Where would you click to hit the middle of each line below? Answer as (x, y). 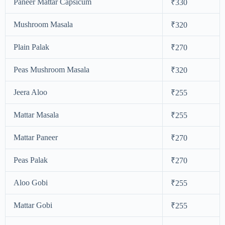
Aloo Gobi (31, 182)
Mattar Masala (36, 115)
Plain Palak (31, 47)
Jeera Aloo (30, 92)
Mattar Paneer (36, 137)
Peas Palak (31, 160)
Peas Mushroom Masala (51, 69)
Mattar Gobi (33, 205)
